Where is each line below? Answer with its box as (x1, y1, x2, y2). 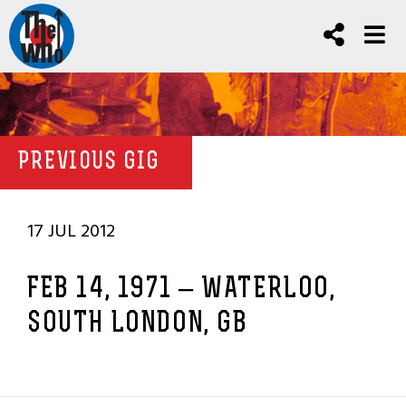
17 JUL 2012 (27, 217, 115, 246)
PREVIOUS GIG (18, 150, 160, 175)
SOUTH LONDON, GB (27, 310, 248, 339)
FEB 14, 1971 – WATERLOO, (27, 275, 336, 304)
